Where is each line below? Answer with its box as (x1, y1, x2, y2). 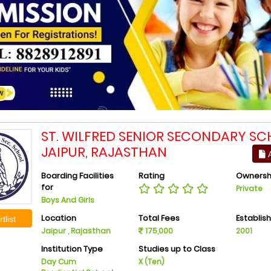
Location (41, 212, 77, 224)
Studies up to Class (138, 243, 215, 255)
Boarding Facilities (41, 170, 114, 182)
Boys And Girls (41, 195, 95, 206)
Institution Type (41, 243, 103, 255)
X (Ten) (138, 256, 165, 267)
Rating (138, 170, 165, 182)
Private (235, 183, 263, 194)
